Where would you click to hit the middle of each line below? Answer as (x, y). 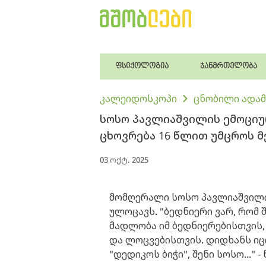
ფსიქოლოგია (142, 66)
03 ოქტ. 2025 (124, 160)
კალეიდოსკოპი (138, 99)
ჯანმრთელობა (229, 66)
